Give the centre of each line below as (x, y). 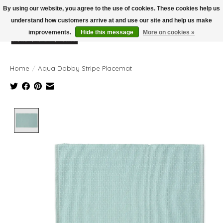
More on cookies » (169, 32)
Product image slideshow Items (100, 113)
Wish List (179, 40)
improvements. (51, 32)
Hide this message (107, 32)
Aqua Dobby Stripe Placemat (85, 68)
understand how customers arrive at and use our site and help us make (111, 20)
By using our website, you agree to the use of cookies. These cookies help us (111, 8)
